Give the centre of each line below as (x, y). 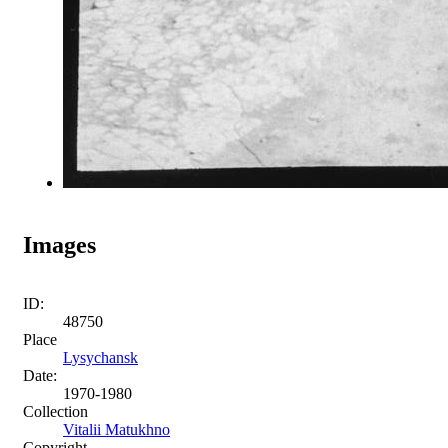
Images (59, 244)
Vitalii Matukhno (116, 429)
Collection (55, 411)
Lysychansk (100, 357)
